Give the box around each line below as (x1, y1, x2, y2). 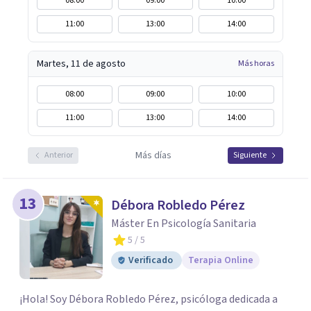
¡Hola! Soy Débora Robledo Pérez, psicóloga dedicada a (19, 292, 278, 307)
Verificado (128, 253, 173, 267)
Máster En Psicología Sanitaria (111, 216, 256, 231)
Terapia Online (188, 253, 253, 267)
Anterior (44, 149, 73, 161)
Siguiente (233, 149, 267, 161)
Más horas (238, 58, 274, 69)
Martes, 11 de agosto (37, 57, 126, 71)
